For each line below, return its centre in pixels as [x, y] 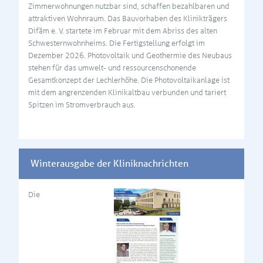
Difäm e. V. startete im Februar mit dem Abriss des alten [123, 31]
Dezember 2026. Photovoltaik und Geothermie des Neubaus [130, 55]
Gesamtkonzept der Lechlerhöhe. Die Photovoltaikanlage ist [129, 80]
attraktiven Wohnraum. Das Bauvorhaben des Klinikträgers [128, 18]
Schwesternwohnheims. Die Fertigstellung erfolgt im [117, 43]
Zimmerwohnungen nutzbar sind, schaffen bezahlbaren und [129, 6]
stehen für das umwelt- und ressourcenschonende [112, 68]
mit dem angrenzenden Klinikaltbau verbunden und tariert [127, 92]
